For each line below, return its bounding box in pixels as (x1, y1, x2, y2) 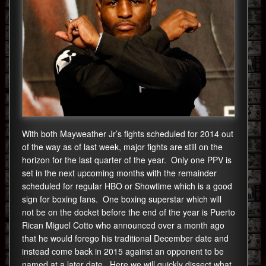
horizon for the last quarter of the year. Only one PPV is (22, 154, 232, 166)
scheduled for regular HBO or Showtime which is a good (22, 180, 232, 192)
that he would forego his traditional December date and (22, 232, 229, 245)
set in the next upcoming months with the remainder (22, 167, 217, 179)
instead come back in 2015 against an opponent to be (22, 245, 224, 258)
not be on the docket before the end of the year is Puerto (22, 206, 235, 218)
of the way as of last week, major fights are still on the (22, 141, 223, 153)
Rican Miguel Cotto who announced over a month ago (22, 219, 224, 232)
